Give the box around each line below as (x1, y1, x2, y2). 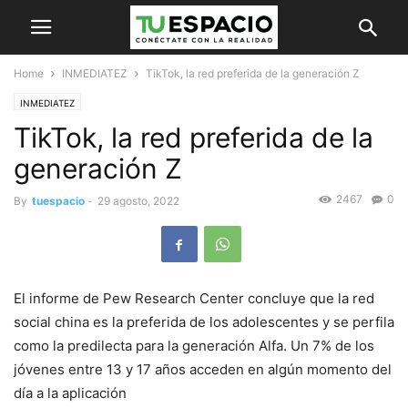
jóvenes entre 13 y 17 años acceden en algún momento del (14, 361, 392, 379)
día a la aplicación (14, 384, 127, 403)
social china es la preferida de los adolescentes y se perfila (14, 313, 394, 331)
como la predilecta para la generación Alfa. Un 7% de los (14, 337, 374, 355)
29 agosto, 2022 (97, 194, 179, 208)
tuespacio (32, 194, 85, 208)
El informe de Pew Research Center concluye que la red (14, 290, 374, 308)
